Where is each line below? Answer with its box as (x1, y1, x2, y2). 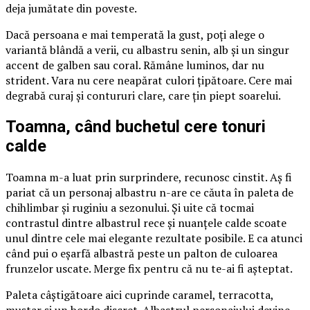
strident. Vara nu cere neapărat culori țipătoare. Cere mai (6, 73, 292, 89)
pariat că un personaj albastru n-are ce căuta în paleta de (6, 185, 293, 201)
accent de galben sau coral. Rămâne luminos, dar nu (6, 57, 264, 73)
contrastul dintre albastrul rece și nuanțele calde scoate (6, 215, 286, 231)
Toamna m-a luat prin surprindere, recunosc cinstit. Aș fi (6, 170, 292, 185)
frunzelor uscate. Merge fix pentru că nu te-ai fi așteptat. (6, 261, 293, 277)
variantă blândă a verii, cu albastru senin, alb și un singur (6, 42, 289, 58)
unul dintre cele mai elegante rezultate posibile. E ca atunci (6, 230, 302, 246)
